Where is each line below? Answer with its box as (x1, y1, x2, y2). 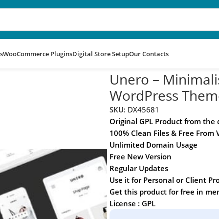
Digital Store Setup (72, 49, 129, 58)
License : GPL (109, 198, 155, 208)
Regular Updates (109, 163, 168, 173)
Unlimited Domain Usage (109, 139, 197, 150)
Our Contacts (129, 49, 169, 58)
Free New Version (109, 151, 172, 161)
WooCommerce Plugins (3, 49, 72, 58)
